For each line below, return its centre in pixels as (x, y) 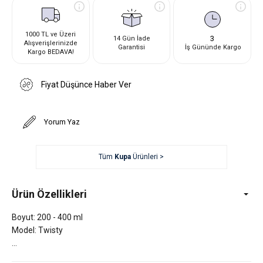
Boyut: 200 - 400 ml (47, 217)
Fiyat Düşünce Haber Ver (86, 84)
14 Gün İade (131, 38)
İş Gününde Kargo (213, 47)
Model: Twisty (37, 230)
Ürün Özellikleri (49, 194)
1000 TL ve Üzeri (51, 34)
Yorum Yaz (62, 122)
